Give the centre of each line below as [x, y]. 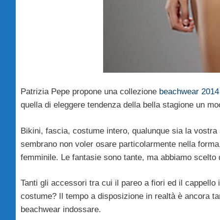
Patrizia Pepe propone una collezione [90, 92]
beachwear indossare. [61, 210]
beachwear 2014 [189, 92]
